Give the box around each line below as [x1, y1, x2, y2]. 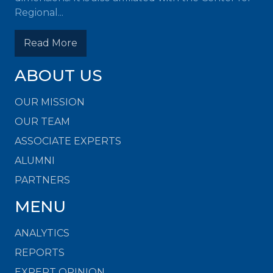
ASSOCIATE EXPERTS [15, 135, 121, 147]
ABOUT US [15, 66, 102, 85]
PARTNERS [15, 174, 70, 186]
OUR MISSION [15, 96, 85, 108]
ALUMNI [15, 155, 55, 166]
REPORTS [15, 247, 65, 258]
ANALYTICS [15, 227, 69, 239]
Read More [24, 37, 77, 49]
